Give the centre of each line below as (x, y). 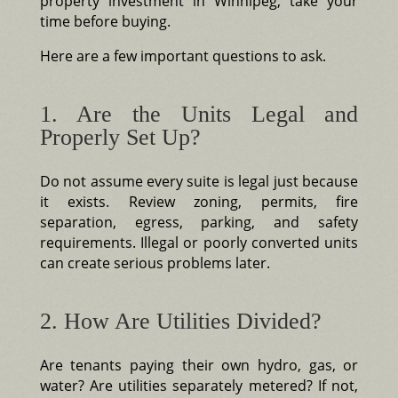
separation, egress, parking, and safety (199, 222)
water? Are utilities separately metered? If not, (199, 385)
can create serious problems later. (155, 263)
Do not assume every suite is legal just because (199, 181)
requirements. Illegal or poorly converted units (199, 242)
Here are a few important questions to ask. (183, 56)
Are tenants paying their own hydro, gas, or (199, 365)
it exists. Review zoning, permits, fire (199, 201)
